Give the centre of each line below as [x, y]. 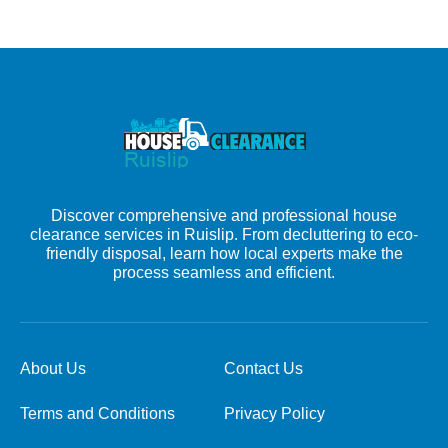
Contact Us [263, 368]
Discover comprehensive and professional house [224, 215]
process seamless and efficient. [224, 272]
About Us [53, 368]
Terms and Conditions [97, 413]
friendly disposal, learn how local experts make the [224, 253]
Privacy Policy [274, 413]
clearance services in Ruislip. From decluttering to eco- [224, 234]
